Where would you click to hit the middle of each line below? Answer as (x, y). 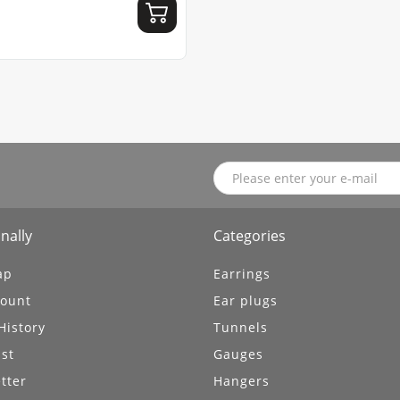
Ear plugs (246, 301)
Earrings (242, 274)
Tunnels (241, 328)
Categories (250, 236)
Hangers (242, 381)
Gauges (238, 354)
